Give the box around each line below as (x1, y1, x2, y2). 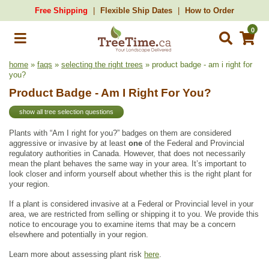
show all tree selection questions (19, 108, 113, 116)
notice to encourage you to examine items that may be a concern (9, 219, 235, 229)
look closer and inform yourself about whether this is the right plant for (9, 169, 252, 178)
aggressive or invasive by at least (9, 138, 128, 148)
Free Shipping (35, 6, 88, 15)
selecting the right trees (61, 60, 143, 69)
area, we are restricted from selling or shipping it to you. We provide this (9, 209, 259, 219)
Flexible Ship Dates (100, 6, 172, 15)
